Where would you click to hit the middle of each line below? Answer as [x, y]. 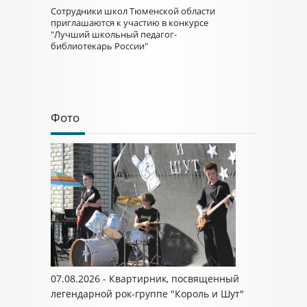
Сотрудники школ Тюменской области [133, 11]
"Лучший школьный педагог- [114, 34]
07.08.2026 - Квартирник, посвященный [145, 279]
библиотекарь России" [99, 46]
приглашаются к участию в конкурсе [130, 23]
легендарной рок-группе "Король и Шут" [147, 294]
